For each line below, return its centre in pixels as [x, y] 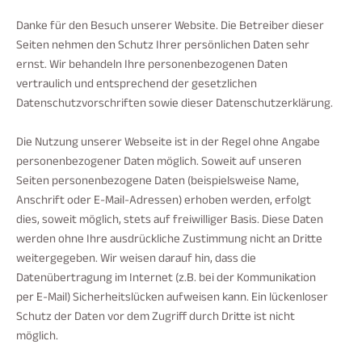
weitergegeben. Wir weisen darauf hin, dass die [136, 260]
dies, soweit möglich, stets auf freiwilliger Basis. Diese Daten [170, 221]
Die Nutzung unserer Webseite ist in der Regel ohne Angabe [168, 143]
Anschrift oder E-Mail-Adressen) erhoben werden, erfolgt [164, 202]
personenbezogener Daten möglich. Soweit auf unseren [159, 163]
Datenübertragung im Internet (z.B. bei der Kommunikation [166, 279]
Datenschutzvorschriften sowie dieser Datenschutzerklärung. [175, 105]
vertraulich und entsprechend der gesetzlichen [137, 85]
